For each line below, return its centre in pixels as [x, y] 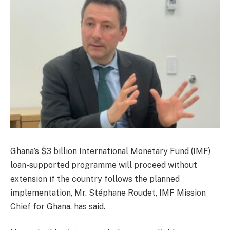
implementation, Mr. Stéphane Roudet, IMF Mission [108, 193]
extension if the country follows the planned [95, 179]
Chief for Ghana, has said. [58, 206]
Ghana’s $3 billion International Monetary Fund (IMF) [110, 151]
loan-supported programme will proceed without [104, 165]
